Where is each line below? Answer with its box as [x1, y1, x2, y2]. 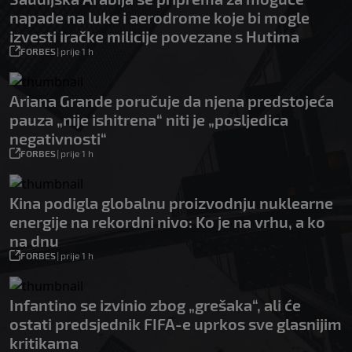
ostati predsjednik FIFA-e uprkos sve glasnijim [9, 313, 342, 333]
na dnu [9, 230, 59, 250]
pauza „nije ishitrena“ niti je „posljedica [9, 109, 288, 129]
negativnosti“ [9, 128, 107, 148]
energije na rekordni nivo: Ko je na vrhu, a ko [9, 211, 325, 231]
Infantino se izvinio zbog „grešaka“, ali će [9, 295, 301, 314]
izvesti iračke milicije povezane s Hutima [9, 26, 299, 46]
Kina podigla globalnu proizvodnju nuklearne [9, 192, 333, 212]
